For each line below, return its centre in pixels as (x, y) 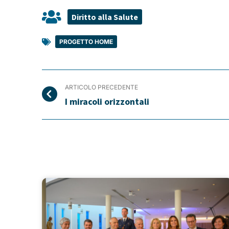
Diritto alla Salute (105, 17)
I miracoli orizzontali (107, 101)
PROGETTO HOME (86, 41)
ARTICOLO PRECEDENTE (101, 87)
